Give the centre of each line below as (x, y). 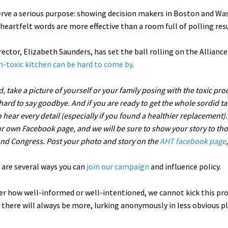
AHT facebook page (193, 141)
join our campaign (118, 166)
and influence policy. (185, 166)
